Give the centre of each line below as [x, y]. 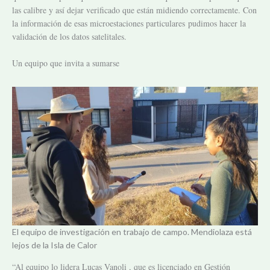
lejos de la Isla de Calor [55, 245]
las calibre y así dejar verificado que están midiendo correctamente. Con [134, 10]
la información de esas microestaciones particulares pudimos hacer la [129, 23]
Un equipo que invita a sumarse [66, 63]
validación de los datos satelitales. [69, 36]
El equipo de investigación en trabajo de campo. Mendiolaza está [132, 231]
